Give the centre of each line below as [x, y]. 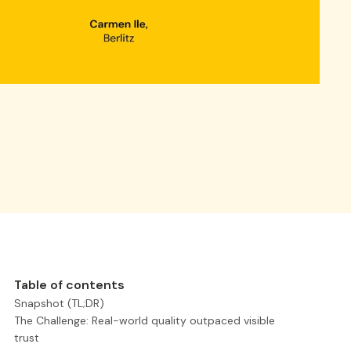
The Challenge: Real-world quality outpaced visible [145, 320]
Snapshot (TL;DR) [59, 303]
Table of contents [69, 285]
